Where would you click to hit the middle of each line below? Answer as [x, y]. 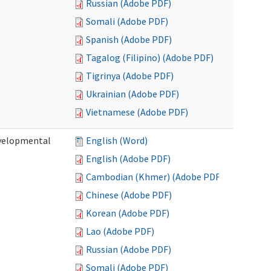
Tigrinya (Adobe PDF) [130, 76]
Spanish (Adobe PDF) [129, 39]
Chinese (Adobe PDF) [129, 195]
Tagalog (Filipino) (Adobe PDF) [150, 57]
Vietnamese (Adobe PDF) [137, 112]
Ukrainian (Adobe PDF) [132, 94]
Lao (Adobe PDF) [120, 231]
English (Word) [117, 140]
